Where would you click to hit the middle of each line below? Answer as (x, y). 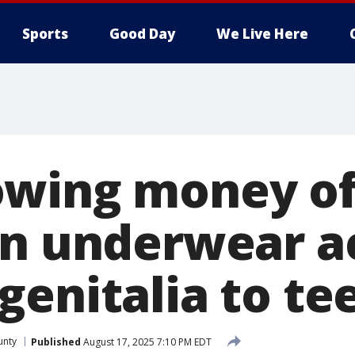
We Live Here (262, 34)
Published (56, 342)
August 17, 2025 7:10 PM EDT (146, 342)
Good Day (142, 34)
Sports (45, 34)
